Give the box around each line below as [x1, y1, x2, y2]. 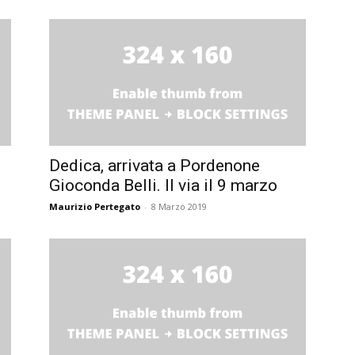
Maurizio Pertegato [49, 200, 140, 212]
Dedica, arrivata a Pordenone [49, 155, 260, 175]
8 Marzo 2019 [151, 200, 207, 212]
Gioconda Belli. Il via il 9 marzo [49, 175, 277, 195]
